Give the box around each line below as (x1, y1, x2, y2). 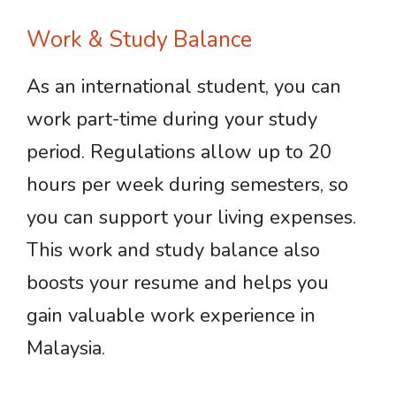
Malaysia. (27, 335, 105, 362)
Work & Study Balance (27, 25, 252, 55)
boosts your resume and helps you (27, 270, 329, 296)
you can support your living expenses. (27, 204, 356, 231)
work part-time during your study (27, 106, 317, 133)
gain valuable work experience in (27, 302, 316, 329)
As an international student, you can (27, 73, 341, 100)
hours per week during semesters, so (27, 171, 348, 198)
